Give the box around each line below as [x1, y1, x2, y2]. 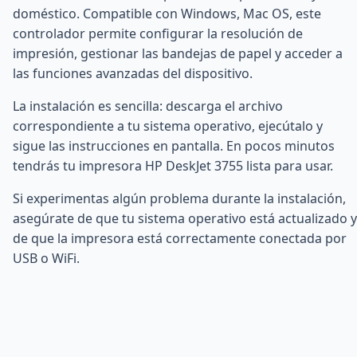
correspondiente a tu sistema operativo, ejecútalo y [13, 117, 323, 135]
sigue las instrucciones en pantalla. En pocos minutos [13, 137, 335, 155]
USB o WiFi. [13, 249, 80, 268]
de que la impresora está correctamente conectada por [13, 229, 347, 248]
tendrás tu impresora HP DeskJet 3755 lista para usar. [13, 157, 333, 175]
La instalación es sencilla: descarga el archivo [13, 97, 283, 116]
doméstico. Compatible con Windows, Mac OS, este [13, 5, 321, 23]
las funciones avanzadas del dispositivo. [13, 65, 253, 83]
